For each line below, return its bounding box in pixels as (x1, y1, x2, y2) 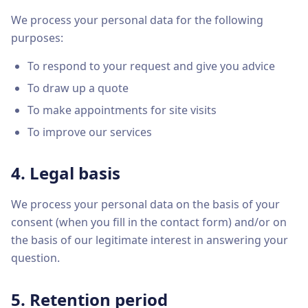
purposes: (11, 30, 63, 45)
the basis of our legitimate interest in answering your (11, 232, 288, 247)
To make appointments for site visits (27, 102, 217, 118)
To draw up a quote (27, 80, 129, 96)
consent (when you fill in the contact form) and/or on (11, 214, 287, 230)
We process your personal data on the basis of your (11, 197, 280, 212)
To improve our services (27, 124, 152, 140)
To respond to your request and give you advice (27, 58, 275, 74)
